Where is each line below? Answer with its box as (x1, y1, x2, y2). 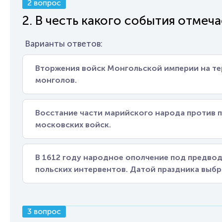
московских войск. (35, 120, 111, 129)
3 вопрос (27, 207, 61, 216)
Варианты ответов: (25, 39, 103, 49)
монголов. (35, 75, 77, 85)
